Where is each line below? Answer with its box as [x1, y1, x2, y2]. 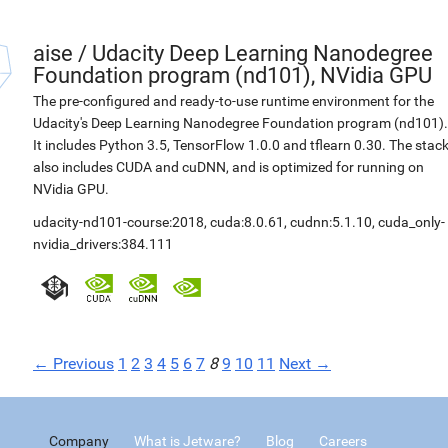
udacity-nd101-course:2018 [33, 214, 204, 230]
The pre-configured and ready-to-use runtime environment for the [33, 93, 434, 109]
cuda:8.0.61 [210, 214, 284, 230]
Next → [279, 354, 331, 373]
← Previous [33, 354, 114, 373]
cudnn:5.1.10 [290, 214, 372, 230]
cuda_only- [378, 214, 445, 230]
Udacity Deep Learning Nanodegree [92, 41, 433, 66]
